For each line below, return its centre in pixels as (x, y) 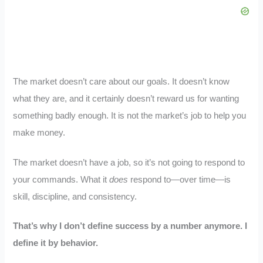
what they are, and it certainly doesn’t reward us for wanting (126, 98)
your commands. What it (61, 179)
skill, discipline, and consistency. (75, 196)
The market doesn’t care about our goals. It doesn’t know (122, 81)
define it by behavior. (56, 243)
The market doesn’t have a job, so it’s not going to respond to (129, 162)
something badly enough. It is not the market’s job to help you (130, 115)
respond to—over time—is (180, 179)
